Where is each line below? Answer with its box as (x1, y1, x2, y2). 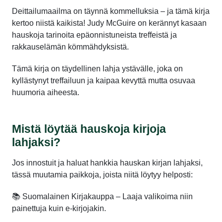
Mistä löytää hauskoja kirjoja (12, 122, 166, 135)
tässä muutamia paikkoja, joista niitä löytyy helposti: (12, 170, 193, 179)
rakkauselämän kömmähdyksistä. (12, 42, 129, 51)
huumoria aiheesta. (12, 88, 79, 97)
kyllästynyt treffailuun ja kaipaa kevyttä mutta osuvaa (12, 76, 195, 85)
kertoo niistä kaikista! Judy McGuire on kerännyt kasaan (12, 18, 207, 27)
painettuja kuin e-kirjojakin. (12, 204, 106, 213)
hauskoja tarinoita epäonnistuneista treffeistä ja (12, 30, 177, 39)
